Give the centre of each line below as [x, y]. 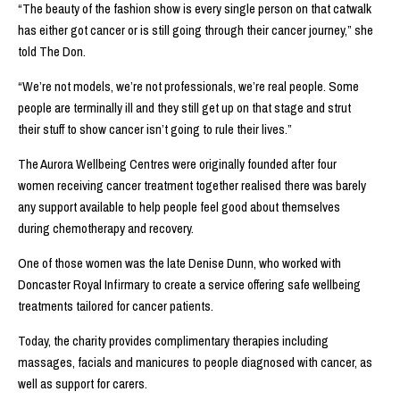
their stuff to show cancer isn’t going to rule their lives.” [155, 129]
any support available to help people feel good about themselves [179, 206]
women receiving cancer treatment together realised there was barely [192, 185]
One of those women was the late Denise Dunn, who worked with [179, 262]
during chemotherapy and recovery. [106, 228]
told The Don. [52, 51]
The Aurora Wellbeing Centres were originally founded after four [177, 163]
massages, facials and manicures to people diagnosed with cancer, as [195, 362]
